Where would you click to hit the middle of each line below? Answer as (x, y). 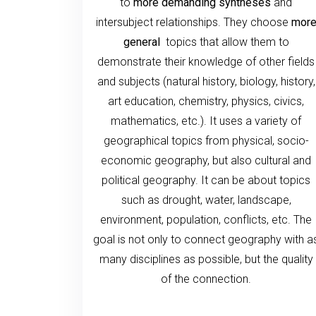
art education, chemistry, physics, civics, (206, 101)
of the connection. (206, 279)
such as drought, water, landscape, (206, 200)
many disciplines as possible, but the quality (206, 259)
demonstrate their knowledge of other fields (206, 61)
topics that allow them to (226, 42)
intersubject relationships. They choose (193, 22)
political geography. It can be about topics (206, 180)
